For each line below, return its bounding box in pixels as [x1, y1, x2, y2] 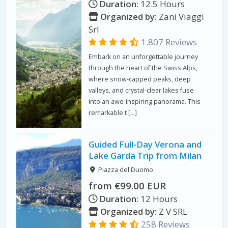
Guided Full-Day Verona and [89, 138, 202, 151]
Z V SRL [157, 205, 188, 217]
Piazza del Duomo [98, 165, 153, 175]
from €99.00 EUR [89, 179, 166, 192]
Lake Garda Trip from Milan [89, 150, 202, 162]
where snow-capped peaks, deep [89, 74, 191, 83]
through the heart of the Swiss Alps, [89, 63, 198, 72]
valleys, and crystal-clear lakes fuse [89, 85, 194, 95]
